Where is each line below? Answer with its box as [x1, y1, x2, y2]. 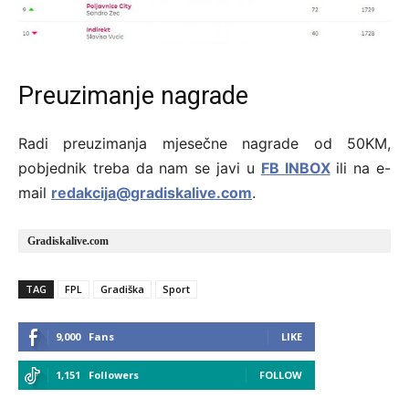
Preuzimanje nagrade [18, 80, 248, 110]
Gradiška [100, 281, 144, 296]
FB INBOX [260, 158, 330, 177]
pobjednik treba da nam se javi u [18, 158, 261, 177]
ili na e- [330, 158, 392, 177]
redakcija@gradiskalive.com [51, 183, 252, 202]
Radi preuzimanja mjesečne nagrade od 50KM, [18, 133, 391, 152]
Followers [89, 367, 139, 382]
